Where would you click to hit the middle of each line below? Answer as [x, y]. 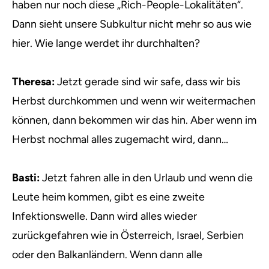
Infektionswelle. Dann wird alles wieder [104, 216]
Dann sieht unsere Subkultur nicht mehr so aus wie [132, 24]
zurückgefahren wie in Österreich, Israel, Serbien [128, 235]
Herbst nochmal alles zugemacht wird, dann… [120, 139]
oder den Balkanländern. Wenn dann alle [107, 255]
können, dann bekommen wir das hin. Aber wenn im [134, 120]
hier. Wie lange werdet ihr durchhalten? [106, 43]
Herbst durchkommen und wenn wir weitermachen [134, 101]
